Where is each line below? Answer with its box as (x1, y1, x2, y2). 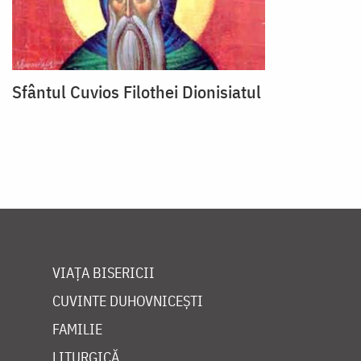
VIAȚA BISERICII (52, 263, 155, 282)
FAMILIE (52, 319, 102, 338)
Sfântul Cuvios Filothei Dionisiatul (12, 79, 261, 103)
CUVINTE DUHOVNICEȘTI (52, 291, 203, 310)
